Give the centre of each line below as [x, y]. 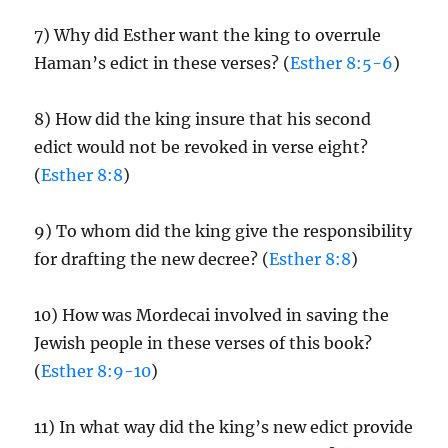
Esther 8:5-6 [342, 63]
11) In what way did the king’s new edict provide [224, 427]
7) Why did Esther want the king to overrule [208, 35]
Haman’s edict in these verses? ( [162, 63]
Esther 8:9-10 [96, 371]
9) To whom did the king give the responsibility [223, 231]
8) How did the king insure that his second [203, 119]
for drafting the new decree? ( [152, 259]
